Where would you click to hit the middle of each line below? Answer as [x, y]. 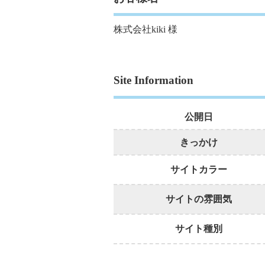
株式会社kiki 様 [146, 30]
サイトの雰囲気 [198, 199]
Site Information [153, 80]
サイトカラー [198, 169]
